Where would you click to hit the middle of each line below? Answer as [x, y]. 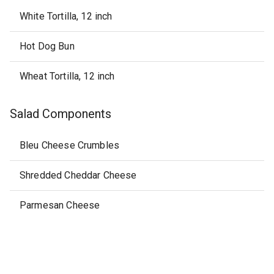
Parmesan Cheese [60, 205]
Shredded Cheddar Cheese [78, 175]
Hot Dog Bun [47, 46]
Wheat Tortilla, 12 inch [67, 76]
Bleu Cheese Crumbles [70, 145]
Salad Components [61, 114]
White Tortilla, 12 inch [66, 16]
